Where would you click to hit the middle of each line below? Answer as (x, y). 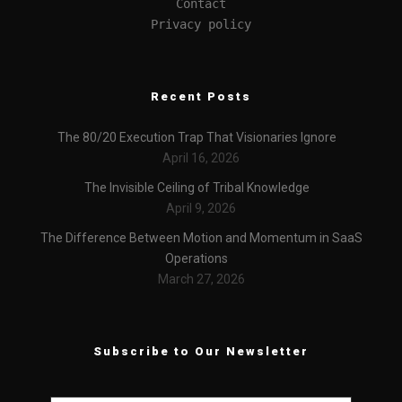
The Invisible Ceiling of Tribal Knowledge (197, 188)
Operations (197, 258)
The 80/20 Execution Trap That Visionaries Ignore (197, 137)
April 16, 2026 (201, 158)
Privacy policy (201, 24)
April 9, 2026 (201, 208)
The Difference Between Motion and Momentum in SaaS (201, 238)
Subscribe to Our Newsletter (201, 351)
